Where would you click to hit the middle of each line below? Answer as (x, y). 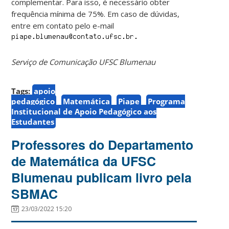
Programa (167, 101)
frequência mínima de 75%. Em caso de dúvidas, (96, 14)
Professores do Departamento (102, 144)
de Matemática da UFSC (84, 161)
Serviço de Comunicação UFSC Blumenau (84, 62)
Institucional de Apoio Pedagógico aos (84, 111)
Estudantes (33, 121)
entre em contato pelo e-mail (63, 25)
